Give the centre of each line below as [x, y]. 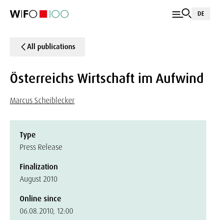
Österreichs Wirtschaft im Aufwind [107, 78]
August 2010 [39, 179]
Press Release [41, 147]
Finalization [39, 167]
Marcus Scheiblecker [42, 100]
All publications [51, 47]
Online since [41, 199]
